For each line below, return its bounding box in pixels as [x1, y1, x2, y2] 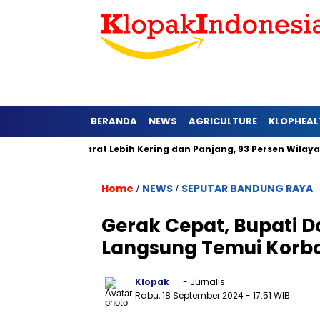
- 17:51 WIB [246, 289, 290, 301]
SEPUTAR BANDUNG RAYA [181, 181, 313, 196]
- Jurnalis [181, 276, 225, 288]
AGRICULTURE [189, 114, 257, 128]
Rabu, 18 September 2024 [135, 289, 246, 301]
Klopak [135, 276, 169, 288]
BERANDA [91, 114, 137, 128]
